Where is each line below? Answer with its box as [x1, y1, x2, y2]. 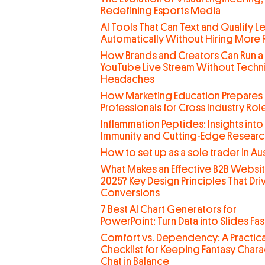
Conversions [100, 188, 160, 198]
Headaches [100, 74, 154, 85]
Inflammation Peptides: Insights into [100, 119, 263, 130]
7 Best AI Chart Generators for [100, 204, 237, 215]
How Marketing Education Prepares [100, 91, 263, 101]
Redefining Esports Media [100, 5, 221, 16]
